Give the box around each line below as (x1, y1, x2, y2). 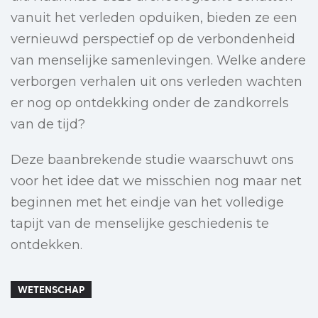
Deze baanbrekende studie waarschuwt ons (11, 152, 294, 168)
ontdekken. (11, 237, 82, 253)
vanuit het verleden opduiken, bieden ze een (11, 10, 297, 26)
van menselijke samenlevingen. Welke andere (11, 53, 306, 69)
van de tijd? (11, 116, 85, 133)
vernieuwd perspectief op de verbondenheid (11, 31, 295, 48)
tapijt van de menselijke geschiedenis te (11, 216, 269, 232)
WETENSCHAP (18, 283, 84, 297)
